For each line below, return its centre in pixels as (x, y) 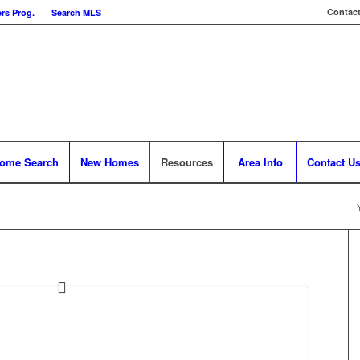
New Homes (110, 162)
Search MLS (76, 12)
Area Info (260, 162)
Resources (187, 162)
